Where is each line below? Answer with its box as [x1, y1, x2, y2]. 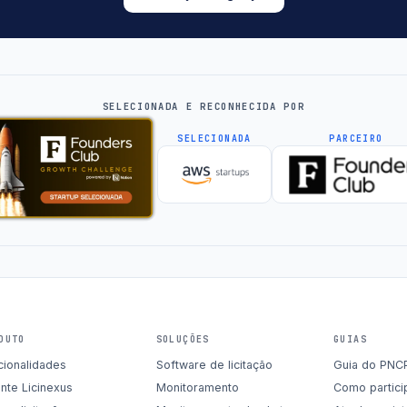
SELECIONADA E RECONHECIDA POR [102, 100, 305, 113]
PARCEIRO [329, 132, 383, 144]
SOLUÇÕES [155, 333, 210, 345]
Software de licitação [155, 357, 273, 372]
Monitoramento [155, 380, 239, 394]
